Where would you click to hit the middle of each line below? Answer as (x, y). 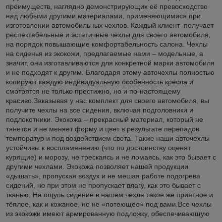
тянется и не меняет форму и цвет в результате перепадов (103, 129)
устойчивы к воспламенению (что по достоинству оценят (98, 148)
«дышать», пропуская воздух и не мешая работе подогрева (103, 176)
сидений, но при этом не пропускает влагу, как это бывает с (103, 186)
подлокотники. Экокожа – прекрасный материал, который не (105, 120)
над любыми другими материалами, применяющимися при (103, 16)
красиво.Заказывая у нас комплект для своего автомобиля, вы (108, 101)
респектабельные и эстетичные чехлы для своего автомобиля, (108, 35)
